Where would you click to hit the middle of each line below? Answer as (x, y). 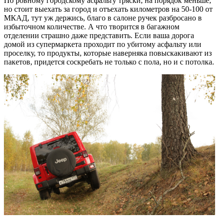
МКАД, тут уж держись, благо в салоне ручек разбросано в (103, 18)
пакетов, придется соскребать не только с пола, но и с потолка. (109, 62)
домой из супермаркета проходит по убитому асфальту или (103, 44)
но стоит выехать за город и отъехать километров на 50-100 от (108, 9)
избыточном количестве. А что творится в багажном (92, 26)
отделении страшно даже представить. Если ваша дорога (99, 35)
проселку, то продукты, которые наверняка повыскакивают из (108, 53)
